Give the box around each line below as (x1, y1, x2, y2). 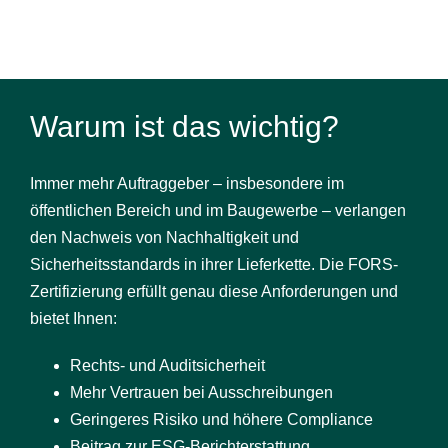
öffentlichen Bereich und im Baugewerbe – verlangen (30, 201, 406, 219)
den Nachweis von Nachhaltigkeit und (30, 228, 299, 246)
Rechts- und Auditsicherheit (70, 356, 265, 374)
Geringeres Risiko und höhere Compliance (70, 410, 373, 428)
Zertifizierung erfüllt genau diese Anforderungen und (30, 282, 398, 300)
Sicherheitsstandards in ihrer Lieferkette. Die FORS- (30, 255, 398, 273)
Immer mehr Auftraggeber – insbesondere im (30, 174, 344, 192)
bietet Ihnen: (30, 309, 117, 327)
